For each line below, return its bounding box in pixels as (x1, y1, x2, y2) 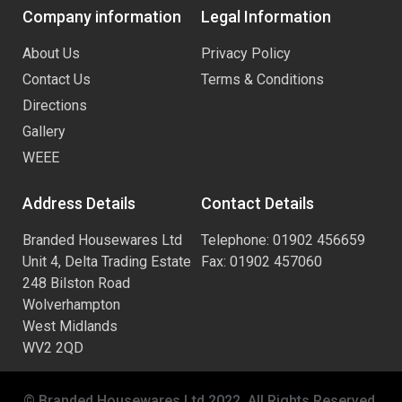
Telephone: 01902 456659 (201, 232, 365, 249)
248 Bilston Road (22, 275, 130, 293)
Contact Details (201, 194, 314, 214)
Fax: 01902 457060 (201, 253, 322, 271)
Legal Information (201, 7, 331, 27)
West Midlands (22, 318, 118, 336)
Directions (22, 97, 87, 115)
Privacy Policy (201, 45, 291, 63)
